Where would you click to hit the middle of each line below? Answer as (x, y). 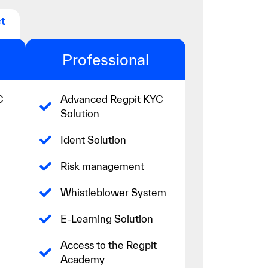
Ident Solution (94, 139)
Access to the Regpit (109, 245)
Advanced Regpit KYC (112, 99)
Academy (83, 259)
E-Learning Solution (107, 218)
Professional (106, 59)
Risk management (103, 166)
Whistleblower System (114, 192)
